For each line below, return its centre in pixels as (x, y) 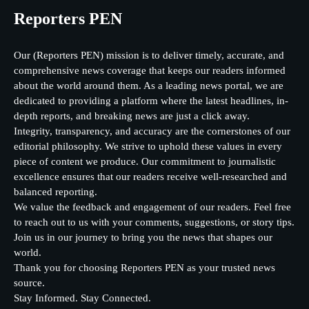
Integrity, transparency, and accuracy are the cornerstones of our (152, 131)
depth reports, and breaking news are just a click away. (132, 116)
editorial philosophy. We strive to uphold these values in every (148, 146)
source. (29, 282)
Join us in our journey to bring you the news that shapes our (143, 237)
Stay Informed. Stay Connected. (82, 298)
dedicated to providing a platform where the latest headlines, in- (151, 100)
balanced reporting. (56, 191)
